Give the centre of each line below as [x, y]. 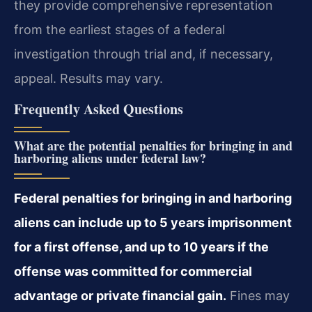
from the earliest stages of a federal [119, 30]
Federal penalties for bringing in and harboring [153, 198]
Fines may [258, 295]
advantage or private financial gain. [120, 295]
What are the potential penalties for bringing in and [153, 145]
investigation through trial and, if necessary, [143, 54]
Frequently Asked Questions [99, 109]
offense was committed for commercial [133, 271]
